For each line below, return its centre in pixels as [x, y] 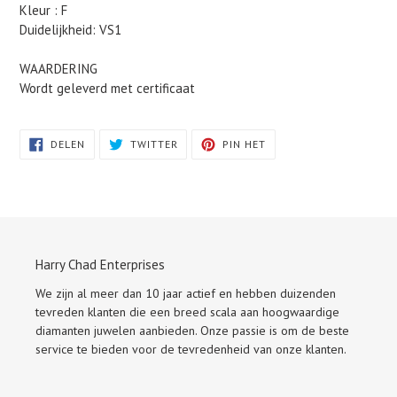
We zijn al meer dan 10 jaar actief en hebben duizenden [186, 293]
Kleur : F [43, 11]
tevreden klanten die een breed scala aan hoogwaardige [187, 311]
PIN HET [245, 144]
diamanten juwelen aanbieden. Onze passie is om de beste [192, 330]
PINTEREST [295, 163]
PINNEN [285, 142]
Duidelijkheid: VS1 [70, 30]
